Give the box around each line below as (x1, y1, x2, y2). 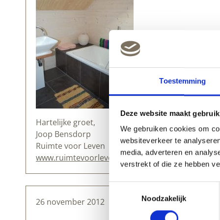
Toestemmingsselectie (109, 183, 181, 192)
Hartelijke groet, (36, 117, 95, 128)
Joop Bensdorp (36, 129, 91, 140)
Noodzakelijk (141, 194, 187, 203)
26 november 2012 (36, 196, 105, 208)
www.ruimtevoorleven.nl (36, 152, 126, 164)
